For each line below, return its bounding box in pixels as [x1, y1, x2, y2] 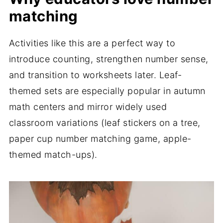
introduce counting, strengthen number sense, [8, 54, 209, 65]
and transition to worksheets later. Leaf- [8, 70, 182, 81]
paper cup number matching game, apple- [8, 133, 192, 144]
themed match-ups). [8, 149, 98, 160]
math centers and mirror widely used [8, 102, 167, 112]
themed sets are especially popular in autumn [8, 86, 206, 97]
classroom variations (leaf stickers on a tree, [8, 117, 201, 128]
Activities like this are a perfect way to [8, 38, 176, 49]
